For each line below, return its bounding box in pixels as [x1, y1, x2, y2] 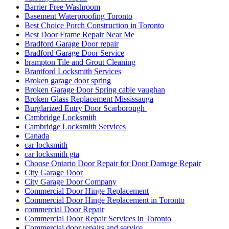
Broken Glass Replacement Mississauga [25, 95, 153, 104]
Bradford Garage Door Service [25, 49, 124, 58]
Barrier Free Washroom [25, 3, 100, 12]
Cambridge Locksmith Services [25, 122, 126, 131]
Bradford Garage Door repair [25, 39, 119, 49]
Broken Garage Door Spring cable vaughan [25, 85, 165, 95]
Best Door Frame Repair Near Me [25, 30, 134, 39]
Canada [25, 131, 49, 141]
